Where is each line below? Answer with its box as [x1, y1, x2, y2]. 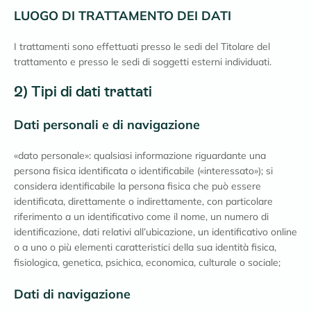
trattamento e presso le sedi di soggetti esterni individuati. [14, 56, 271, 68]
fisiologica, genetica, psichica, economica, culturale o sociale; [14, 256, 280, 269]
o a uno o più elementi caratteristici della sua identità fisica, [14, 241, 276, 253]
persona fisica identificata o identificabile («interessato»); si [14, 165, 273, 177]
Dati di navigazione [14, 286, 131, 301]
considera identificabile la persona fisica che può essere [14, 180, 261, 192]
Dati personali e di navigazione [14, 117, 200, 132]
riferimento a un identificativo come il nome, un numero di [14, 210, 269, 223]
